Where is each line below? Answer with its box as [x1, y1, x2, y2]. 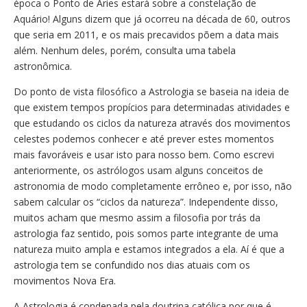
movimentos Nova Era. [14, 274, 116, 287]
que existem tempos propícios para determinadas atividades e [14, 101, 290, 114]
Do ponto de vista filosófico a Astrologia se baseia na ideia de [14, 85, 289, 98]
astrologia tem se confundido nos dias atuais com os [14, 258, 250, 271]
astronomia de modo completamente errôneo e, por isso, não [14, 180, 292, 193]
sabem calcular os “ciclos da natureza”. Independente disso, [14, 195, 278, 208]
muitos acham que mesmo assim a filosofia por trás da [14, 211, 260, 224]
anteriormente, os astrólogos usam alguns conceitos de [14, 164, 263, 177]
